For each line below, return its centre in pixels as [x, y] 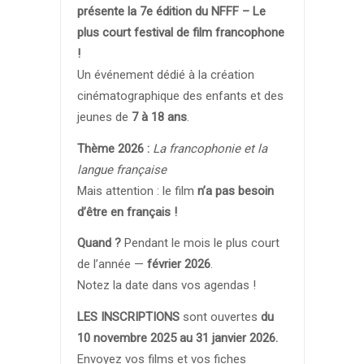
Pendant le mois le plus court [200, 243]
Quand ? [99, 243]
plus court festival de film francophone [180, 32]
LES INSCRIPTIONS [128, 317]
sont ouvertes [220, 317]
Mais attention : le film [137, 191]
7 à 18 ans [159, 117]
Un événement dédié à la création [165, 74]
